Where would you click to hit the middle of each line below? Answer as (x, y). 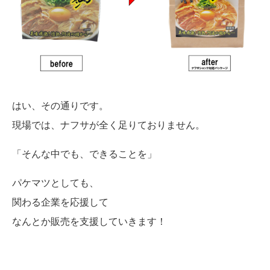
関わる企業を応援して (60, 202)
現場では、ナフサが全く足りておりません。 (108, 125)
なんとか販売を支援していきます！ (89, 221)
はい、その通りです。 (60, 105)
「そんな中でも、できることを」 (84, 154)
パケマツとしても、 (55, 183)
